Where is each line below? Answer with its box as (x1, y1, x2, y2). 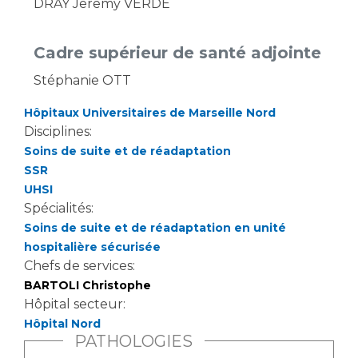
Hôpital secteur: (24, 296, 129, 312)
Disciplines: (24, 123, 95, 139)
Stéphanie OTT (34, 72, 131, 88)
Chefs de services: (24, 257, 138, 273)
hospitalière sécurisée (24, 239, 161, 254)
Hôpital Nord (24, 316, 101, 331)
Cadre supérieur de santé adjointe (34, 42, 321, 62)
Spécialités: (24, 200, 97, 216)
